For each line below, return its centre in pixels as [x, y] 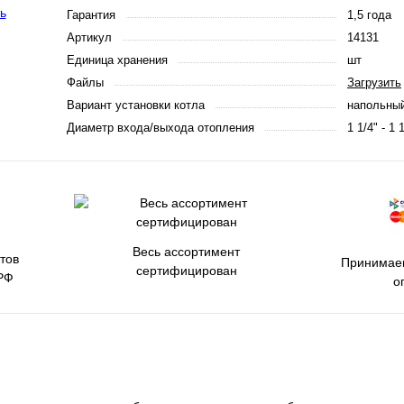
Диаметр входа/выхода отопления [161, 128]
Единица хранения [117, 60]
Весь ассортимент [186, 252]
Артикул [89, 37]
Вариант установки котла [136, 105]
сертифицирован [186, 271]
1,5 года [369, 15]
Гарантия [91, 15]
